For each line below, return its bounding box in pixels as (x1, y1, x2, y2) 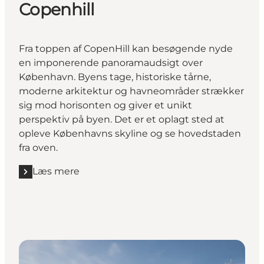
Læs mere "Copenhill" (18, 171, 120, 183)
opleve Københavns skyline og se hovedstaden (19, 128, 241, 140)
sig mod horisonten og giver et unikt (19, 100, 192, 111)
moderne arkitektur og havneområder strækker (19, 85, 244, 97)
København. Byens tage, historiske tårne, (19, 71, 211, 83)
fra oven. (19, 142, 58, 154)
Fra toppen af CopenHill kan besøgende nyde (19, 43, 233, 55)
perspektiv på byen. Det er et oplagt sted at (19, 114, 225, 126)
